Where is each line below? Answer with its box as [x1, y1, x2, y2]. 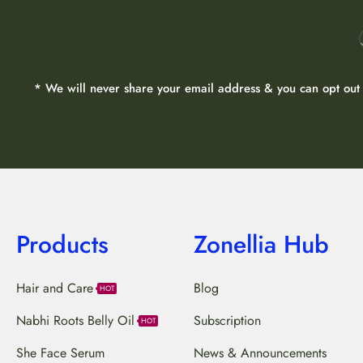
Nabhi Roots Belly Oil [15, 310, 135, 330]
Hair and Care [15, 278, 93, 297]
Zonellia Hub [193, 226, 329, 262]
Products [15, 226, 109, 262]
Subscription [193, 310, 261, 330]
